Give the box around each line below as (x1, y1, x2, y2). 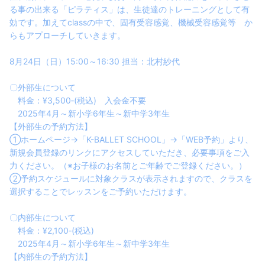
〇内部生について (9, 212, 76, 223)
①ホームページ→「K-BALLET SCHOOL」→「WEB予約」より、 (9, 134, 253, 145)
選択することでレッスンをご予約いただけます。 (9, 186, 192, 197)
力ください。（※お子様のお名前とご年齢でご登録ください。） (9, 160, 247, 171)
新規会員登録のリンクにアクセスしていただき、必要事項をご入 (9, 147, 250, 158)
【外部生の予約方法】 (9, 121, 92, 132)
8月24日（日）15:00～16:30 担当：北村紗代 (9, 56, 180, 67)
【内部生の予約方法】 (9, 251, 92, 262)
